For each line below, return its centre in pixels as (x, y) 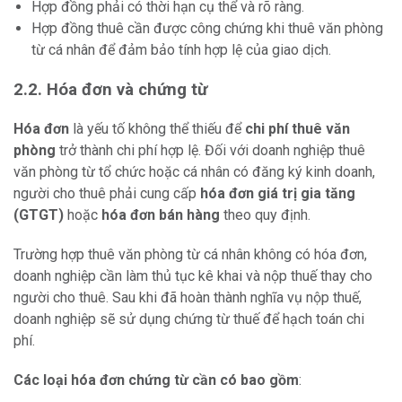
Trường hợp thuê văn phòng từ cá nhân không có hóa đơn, (190, 255)
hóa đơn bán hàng (161, 215)
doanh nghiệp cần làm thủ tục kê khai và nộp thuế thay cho (193, 276)
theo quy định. (265, 215)
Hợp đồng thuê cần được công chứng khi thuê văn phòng (207, 29)
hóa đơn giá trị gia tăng (278, 194)
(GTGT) (39, 215)
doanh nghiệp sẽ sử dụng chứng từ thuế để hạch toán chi (189, 319)
